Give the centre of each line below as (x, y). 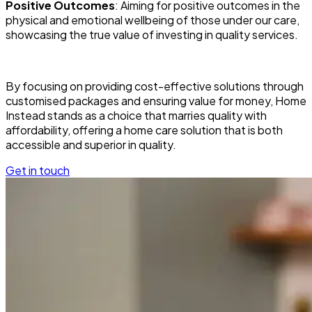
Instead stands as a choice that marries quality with (136, 116)
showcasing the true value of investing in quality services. (152, 35)
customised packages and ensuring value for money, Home (156, 101)
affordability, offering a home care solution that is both (144, 130)
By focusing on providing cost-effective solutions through (155, 86)
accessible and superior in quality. (91, 145)
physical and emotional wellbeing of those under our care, (153, 20)
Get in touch (38, 171)
